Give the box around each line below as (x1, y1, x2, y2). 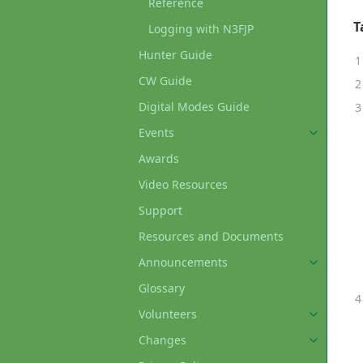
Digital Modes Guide (139, 99, 250, 114)
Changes (139, 332, 186, 348)
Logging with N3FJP (148, 21, 254, 36)
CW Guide (139, 73, 192, 88)
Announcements (139, 254, 228, 270)
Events (139, 125, 174, 140)
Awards (139, 151, 179, 166)
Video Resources (139, 177, 228, 192)
